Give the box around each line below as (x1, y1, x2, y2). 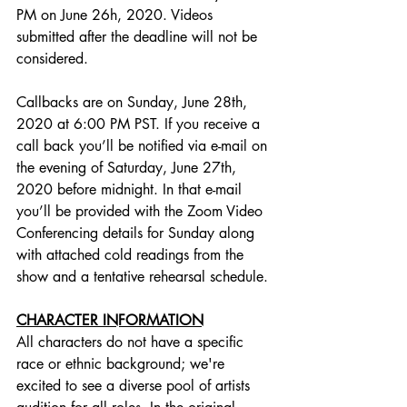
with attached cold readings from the (16, 245, 248, 265)
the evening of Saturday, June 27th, (16, 158, 241, 178)
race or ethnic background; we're (16, 354, 229, 374)
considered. (16, 49, 111, 69)
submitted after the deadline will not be (16, 27, 262, 47)
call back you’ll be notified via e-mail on (16, 136, 272, 156)
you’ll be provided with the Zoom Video (16, 202, 267, 222)
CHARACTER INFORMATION (16, 311, 203, 331)
